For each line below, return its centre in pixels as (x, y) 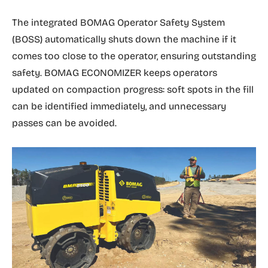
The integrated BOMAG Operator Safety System (118, 22)
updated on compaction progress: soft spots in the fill (133, 89)
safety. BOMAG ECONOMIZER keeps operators (115, 72)
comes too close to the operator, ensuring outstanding (134, 56)
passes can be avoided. (64, 123)
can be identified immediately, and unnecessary (119, 106)
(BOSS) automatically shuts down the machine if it (124, 39)
